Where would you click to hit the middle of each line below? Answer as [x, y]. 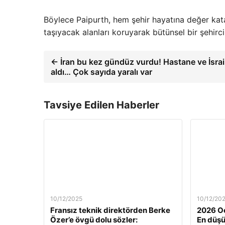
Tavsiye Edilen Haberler [101, 105]
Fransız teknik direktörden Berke [110, 210]
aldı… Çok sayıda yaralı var [101, 72]
